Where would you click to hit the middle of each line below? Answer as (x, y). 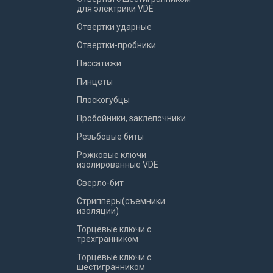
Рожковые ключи (112, 155)
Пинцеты (95, 82)
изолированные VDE (118, 165)
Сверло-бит (100, 183)
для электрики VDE (115, 9)
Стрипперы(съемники (121, 201)
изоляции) (98, 211)
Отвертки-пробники (116, 45)
